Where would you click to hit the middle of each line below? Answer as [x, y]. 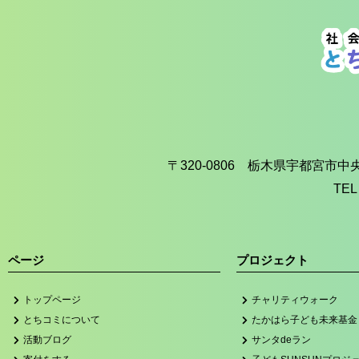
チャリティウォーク [294, 300]
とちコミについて [61, 320]
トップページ [52, 300]
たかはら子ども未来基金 [304, 320]
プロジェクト [272, 260]
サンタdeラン [281, 340]
